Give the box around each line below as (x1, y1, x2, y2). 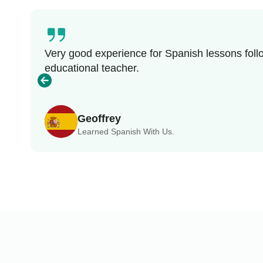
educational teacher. (44, 62, 139, 75)
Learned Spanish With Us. (77, 127, 174, 137)
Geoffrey (77, 113, 121, 125)
